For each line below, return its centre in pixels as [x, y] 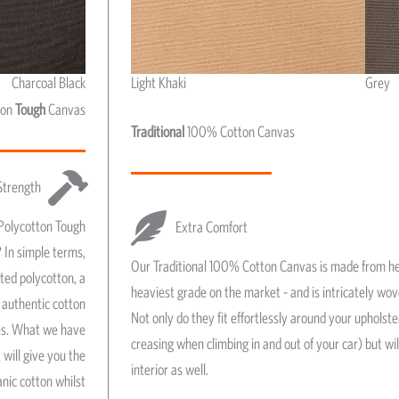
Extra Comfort [212, 228]
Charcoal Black [49, 82]
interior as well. [170, 370]
